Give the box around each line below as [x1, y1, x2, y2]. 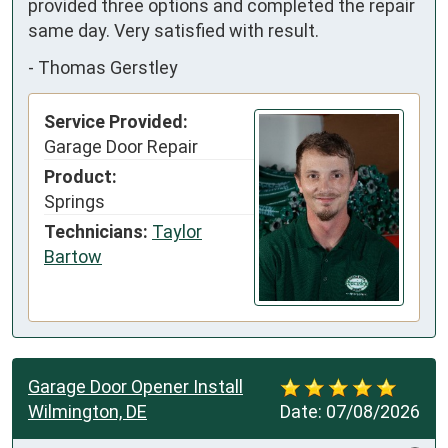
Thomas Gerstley [38, 57, 178, 79]
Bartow [44, 245, 102, 267]
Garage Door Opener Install [28, 375, 243, 397]
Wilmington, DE [28, 400, 147, 422]
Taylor [152, 220, 202, 242]
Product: [44, 165, 117, 187]
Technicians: [44, 220, 148, 242]
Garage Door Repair [44, 135, 198, 157]
